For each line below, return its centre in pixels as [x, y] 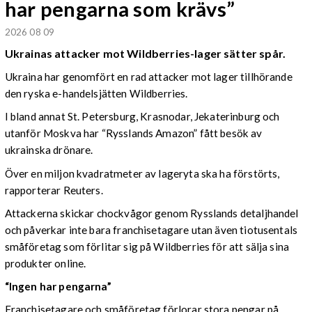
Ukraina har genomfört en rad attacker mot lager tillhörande [148, 77]
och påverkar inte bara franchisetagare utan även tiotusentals [151, 229]
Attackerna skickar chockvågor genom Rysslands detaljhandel [151, 213]
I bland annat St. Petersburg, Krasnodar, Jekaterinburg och [142, 117]
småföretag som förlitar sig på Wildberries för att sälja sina [147, 246]
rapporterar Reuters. [54, 190]
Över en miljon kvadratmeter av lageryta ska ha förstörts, [142, 173]
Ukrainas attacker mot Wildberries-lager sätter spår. [145, 53]
